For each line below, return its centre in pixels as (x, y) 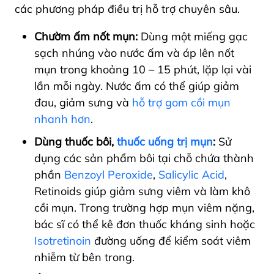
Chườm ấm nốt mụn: (86, 37)
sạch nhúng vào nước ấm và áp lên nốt (134, 53)
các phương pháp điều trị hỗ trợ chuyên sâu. (129, 9)
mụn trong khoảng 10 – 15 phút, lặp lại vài (143, 70)
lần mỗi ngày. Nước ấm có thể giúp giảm (137, 86)
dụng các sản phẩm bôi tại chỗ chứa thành (144, 158)
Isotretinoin (63, 241)
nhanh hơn (62, 119)
